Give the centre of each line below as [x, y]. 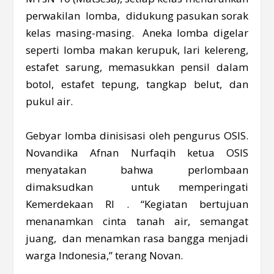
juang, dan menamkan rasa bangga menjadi [137, 238]
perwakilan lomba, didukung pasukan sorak [137, 16]
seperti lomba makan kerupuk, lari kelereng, [137, 50]
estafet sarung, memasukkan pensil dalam [137, 67]
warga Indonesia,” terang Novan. [105, 255]
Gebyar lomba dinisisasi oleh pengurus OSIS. [137, 135]
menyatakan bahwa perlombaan [137, 169]
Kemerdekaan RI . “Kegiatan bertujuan [137, 204]
